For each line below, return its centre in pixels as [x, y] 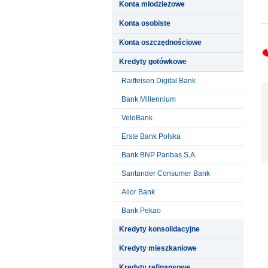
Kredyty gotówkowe [153, 61]
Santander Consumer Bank [166, 173]
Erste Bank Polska [151, 136]
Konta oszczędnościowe [160, 42]
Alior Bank [138, 192]
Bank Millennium [149, 99]
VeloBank [137, 118]
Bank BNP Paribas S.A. [159, 155]
